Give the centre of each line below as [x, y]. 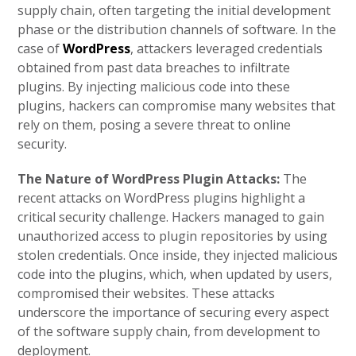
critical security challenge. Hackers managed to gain [171, 217]
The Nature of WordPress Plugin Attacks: [151, 179]
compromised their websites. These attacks [147, 293]
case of [41, 48]
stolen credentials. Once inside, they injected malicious [178, 255]
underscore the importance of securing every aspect [174, 312]
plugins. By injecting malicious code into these [154, 87]
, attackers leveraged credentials [227, 48]
